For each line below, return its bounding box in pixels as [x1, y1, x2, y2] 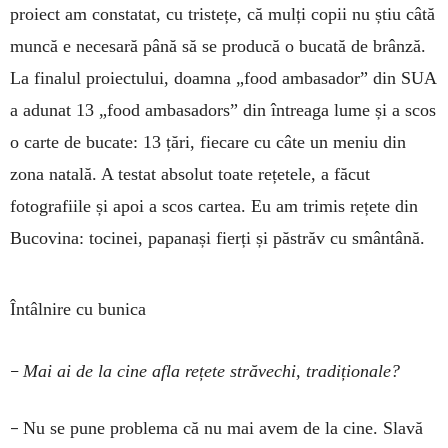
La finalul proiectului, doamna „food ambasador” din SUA [10, 68, 436, 89]
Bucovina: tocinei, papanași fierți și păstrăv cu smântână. [10, 228, 425, 249]
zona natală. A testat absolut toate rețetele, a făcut [10, 164, 370, 185]
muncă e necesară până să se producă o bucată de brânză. [10, 36, 426, 57]
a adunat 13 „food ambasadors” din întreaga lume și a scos [10, 100, 436, 121]
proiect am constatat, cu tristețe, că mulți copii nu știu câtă [10, 4, 435, 25]
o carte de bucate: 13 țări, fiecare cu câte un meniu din [10, 132, 406, 153]
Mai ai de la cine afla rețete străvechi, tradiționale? [23, 361, 400, 382]
